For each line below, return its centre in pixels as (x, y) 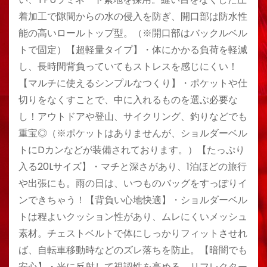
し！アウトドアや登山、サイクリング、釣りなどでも (133, 117)
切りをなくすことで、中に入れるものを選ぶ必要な (128, 100)
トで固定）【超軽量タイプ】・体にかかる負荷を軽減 (133, 50)
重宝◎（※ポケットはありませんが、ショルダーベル (133, 133)
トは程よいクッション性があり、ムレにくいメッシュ (133, 217)
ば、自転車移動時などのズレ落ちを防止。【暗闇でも (133, 250)
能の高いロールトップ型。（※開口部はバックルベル (133, 33)
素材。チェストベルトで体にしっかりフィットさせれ (133, 233)
